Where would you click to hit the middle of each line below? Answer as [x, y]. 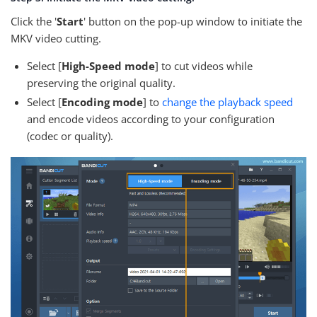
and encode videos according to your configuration [151, 119]
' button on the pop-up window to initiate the [193, 22]
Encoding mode [102, 102]
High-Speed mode [108, 66]
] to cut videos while [204, 66]
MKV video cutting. [56, 39]
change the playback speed [227, 102]
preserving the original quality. [101, 83]
